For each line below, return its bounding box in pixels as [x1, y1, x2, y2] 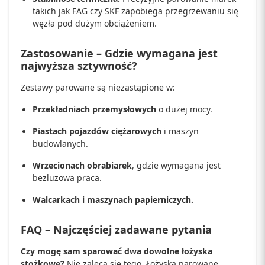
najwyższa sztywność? [21, 59, 137, 73]
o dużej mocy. [156, 104, 212, 115]
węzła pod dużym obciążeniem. [33, 18, 157, 29]
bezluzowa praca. [33, 172, 102, 183]
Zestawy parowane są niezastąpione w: [21, 82, 175, 93]
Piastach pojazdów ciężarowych [33, 125, 161, 137]
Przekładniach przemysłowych [33, 104, 156, 115]
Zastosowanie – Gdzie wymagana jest [21, 46, 218, 60]
